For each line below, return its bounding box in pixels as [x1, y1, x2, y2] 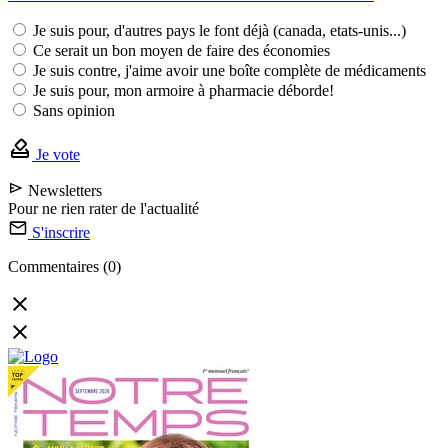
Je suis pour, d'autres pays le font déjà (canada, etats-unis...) [33, 21, 406, 39]
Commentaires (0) [8, 257, 121, 275]
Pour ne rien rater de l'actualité [8, 199, 199, 217]
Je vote [32, 145, 80, 163]
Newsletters [24, 181, 102, 199]
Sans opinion [33, 101, 115, 119]
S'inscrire [28, 223, 90, 241]
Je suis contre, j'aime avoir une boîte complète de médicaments [33, 61, 426, 79]
